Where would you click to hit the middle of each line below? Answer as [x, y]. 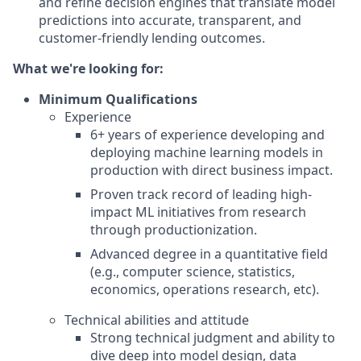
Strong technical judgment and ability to [213, 338]
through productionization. [174, 230]
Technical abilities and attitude [157, 320]
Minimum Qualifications [118, 99]
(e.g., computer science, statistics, [193, 272]
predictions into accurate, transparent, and [170, 20]
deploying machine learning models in [207, 152]
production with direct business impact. [212, 170]
